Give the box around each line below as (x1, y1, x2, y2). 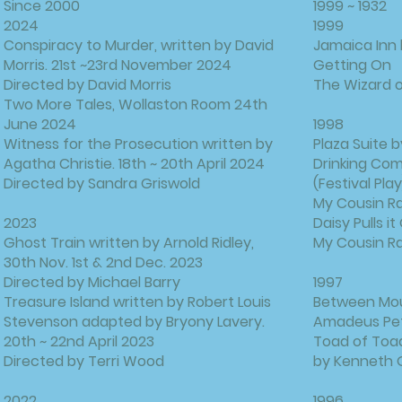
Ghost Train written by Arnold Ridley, (4, 232, 254, 253)
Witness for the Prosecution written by (4, 134, 273, 154)
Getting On (313, 55, 391, 75)
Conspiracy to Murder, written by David (4, 35, 274, 56)
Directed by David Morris (4, 74, 171, 95)
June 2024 (4, 114, 76, 135)
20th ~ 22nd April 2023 (4, 331, 154, 352)
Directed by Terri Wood (4, 351, 164, 371)
